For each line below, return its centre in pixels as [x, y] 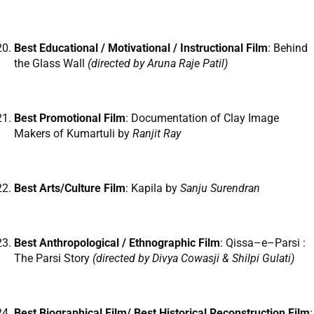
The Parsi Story [53, 259]
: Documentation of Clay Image [202, 118]
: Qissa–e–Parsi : [263, 243]
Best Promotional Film [70, 118]
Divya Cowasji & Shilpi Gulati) [223, 259]
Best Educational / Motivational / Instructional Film [141, 48]
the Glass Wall [51, 64]
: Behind [288, 48]
